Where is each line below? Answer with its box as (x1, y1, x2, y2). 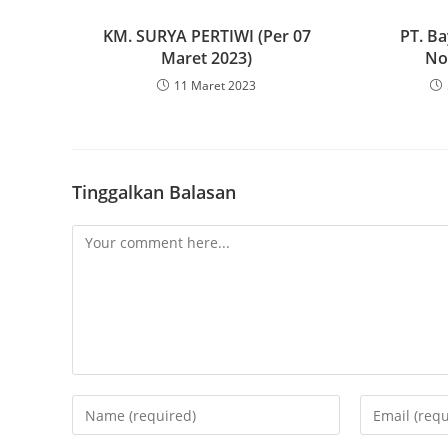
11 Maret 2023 (174, 77, 257, 94)
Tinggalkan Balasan (72, 180, 236, 204)
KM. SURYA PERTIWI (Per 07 (102, 25, 311, 47)
